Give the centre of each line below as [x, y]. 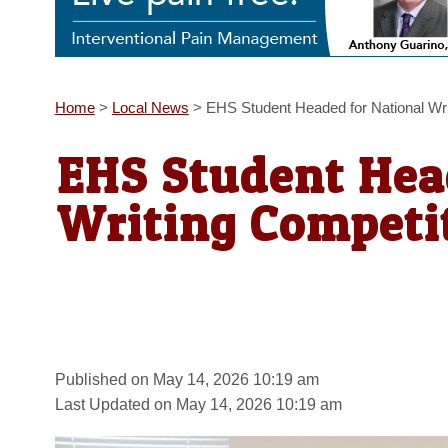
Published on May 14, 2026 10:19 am [186, 379]
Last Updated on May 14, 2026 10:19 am [198, 404]
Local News [150, 108]
